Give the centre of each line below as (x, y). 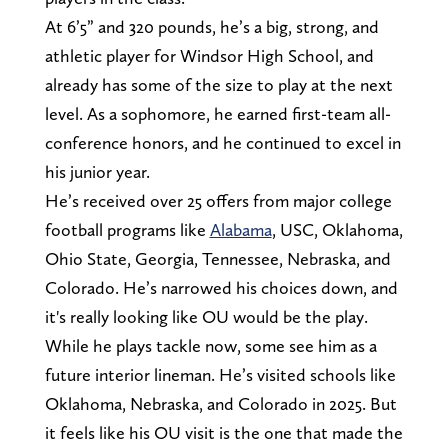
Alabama (240, 230)
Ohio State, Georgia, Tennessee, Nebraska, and (217, 259)
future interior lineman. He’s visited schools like (220, 375)
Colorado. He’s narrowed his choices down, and (221, 288)
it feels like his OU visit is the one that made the (223, 433)
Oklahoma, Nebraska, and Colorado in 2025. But (220, 404)
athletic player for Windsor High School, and (209, 56)
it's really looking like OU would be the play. (206, 317)
